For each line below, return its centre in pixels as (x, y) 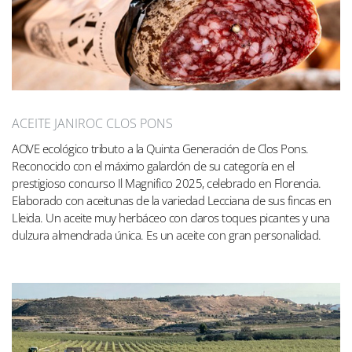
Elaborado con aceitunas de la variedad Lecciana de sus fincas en (171, 201)
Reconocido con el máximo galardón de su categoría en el (153, 166)
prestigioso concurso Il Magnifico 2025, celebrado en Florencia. (167, 183)
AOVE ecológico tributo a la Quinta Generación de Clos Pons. (160, 149)
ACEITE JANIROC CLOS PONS (92, 124)
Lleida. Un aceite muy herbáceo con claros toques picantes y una (171, 218)
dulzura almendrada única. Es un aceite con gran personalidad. (167, 235)
